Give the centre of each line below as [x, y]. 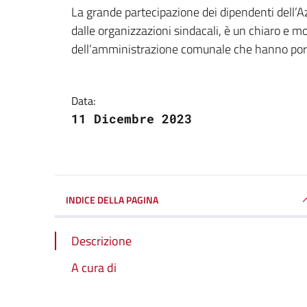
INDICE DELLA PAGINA [112, 199]
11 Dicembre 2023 [132, 118]
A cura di [94, 267]
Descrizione [101, 241]
